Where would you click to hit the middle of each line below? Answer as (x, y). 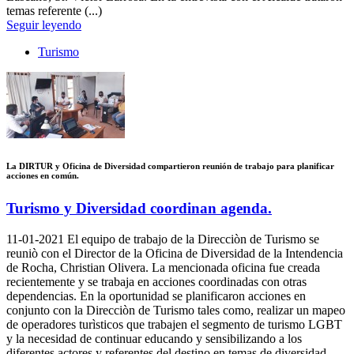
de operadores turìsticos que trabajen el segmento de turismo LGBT (176, 325)
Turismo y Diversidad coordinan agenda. (139, 209)
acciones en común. (43, 176)
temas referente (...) (54, 11)
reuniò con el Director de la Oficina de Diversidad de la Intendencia (175, 254)
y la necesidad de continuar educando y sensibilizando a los (154, 339)
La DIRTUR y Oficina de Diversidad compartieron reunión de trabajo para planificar (170, 166)
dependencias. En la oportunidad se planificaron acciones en (156, 296)
